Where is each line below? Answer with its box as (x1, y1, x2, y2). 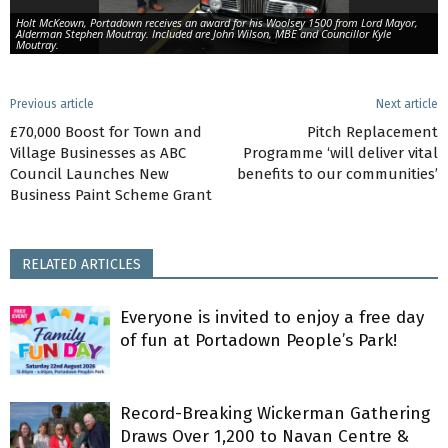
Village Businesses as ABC (10, 144, 186, 163)
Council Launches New (10, 165, 169, 184)
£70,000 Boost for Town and (10, 123, 202, 142)
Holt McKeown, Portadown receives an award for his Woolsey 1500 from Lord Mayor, (16, 15, 418, 31)
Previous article (10, 97, 94, 112)
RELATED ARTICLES (22, 256, 141, 274)
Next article (376, 97, 438, 112)
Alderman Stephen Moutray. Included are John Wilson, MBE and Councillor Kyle (16, 26, 391, 42)
